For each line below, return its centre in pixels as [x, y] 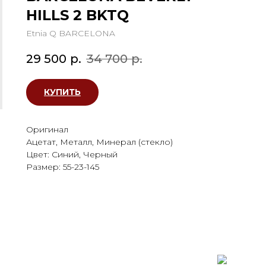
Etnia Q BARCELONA [71, 33]
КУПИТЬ [62, 92]
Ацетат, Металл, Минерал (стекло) [99, 142]
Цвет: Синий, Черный [72, 155]
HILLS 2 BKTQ [77, 15]
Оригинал [47, 130]
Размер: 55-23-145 [63, 167]
